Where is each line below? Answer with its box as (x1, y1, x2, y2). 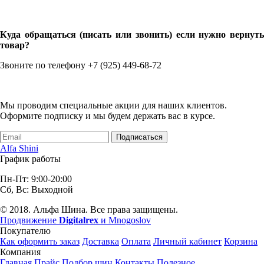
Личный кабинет (153, 236, 222, 247)
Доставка (82, 236, 119, 247)
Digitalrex (59, 215, 98, 226)
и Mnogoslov (98, 215, 151, 226)
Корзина (224, 236, 258, 247)
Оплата (121, 236, 151, 247)
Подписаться (116, 133, 163, 142)
